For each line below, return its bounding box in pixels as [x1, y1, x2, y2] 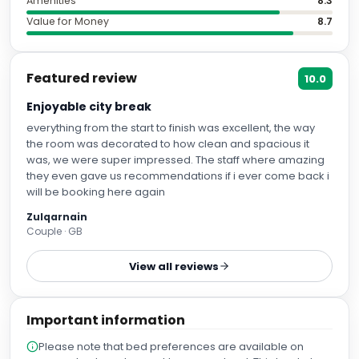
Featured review [26, 69, 137, 87]
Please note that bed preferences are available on [38, 339, 304, 354]
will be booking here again [26, 184, 165, 200]
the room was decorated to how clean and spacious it [26, 136, 309, 151]
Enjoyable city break [26, 99, 151, 115]
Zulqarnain [26, 210, 87, 224]
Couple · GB [26, 224, 83, 238]
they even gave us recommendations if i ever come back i [26, 168, 329, 184]
